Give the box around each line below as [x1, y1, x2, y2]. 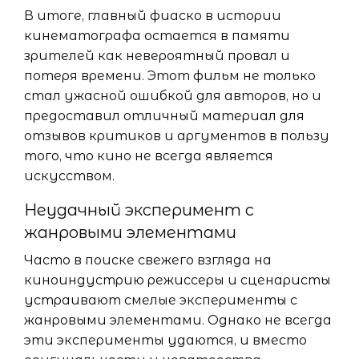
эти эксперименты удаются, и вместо [24, 332, 307, 348]
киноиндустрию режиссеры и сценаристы [24, 272, 331, 288]
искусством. [24, 167, 115, 184]
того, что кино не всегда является [24, 147, 273, 163]
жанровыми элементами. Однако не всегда [24, 312, 332, 328]
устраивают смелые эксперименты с [24, 292, 297, 308]
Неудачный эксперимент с [24, 200, 254, 220]
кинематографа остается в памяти [24, 27, 290, 43]
